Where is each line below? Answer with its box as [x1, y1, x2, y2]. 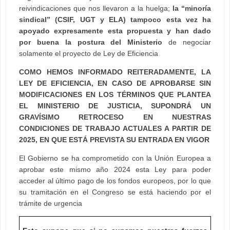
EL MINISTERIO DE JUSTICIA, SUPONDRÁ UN [19, 101, 211, 110]
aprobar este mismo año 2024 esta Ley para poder [19, 165, 211, 174]
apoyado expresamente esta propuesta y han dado [19, 26, 211, 35]
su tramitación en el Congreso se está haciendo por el [19, 187, 211, 196]
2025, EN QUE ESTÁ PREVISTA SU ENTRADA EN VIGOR [19, 135, 209, 144]
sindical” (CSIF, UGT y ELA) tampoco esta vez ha [19, 15, 211, 24]
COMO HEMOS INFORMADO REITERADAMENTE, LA [19, 67, 211, 76]
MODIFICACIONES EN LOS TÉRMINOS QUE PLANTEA [19, 90, 211, 99]
